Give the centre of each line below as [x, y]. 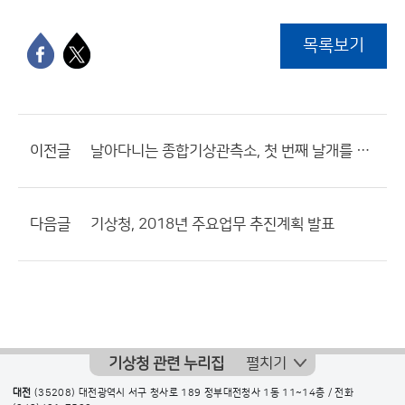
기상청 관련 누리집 [166, 363]
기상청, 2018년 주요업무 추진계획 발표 [212, 224]
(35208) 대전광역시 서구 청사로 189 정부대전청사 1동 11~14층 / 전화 [193, 393]
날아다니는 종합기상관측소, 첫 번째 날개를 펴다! [363, 151]
